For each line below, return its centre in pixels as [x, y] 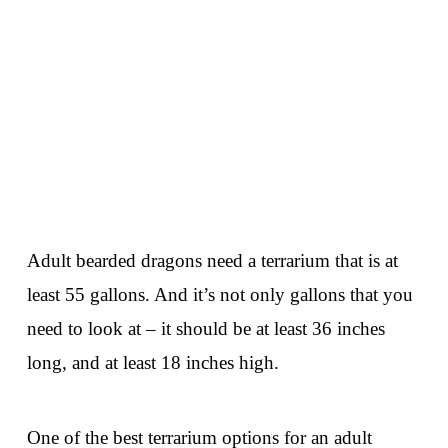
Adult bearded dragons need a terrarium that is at [212, 261]
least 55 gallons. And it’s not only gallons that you [219, 295]
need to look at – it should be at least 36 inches [205, 329]
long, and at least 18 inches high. [152, 363]
